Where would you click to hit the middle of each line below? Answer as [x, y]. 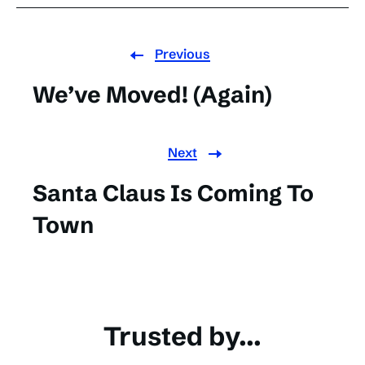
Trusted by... [182, 336]
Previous [182, 54]
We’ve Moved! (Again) [153, 95]
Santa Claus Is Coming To [174, 193]
